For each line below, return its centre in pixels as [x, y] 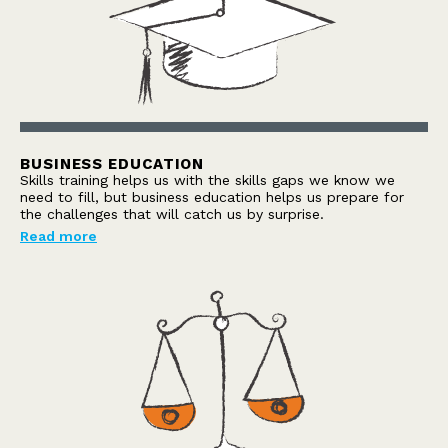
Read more [58, 235]
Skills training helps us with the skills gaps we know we [207, 180]
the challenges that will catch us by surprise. [172, 214]
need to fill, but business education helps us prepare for [212, 197]
